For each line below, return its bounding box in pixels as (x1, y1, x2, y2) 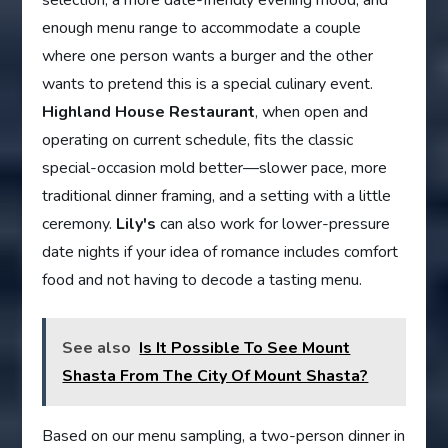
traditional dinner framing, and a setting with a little (42, 185, 392, 208)
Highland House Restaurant (42, 101, 256, 124)
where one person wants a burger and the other (42, 45, 374, 68)
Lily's (116, 213, 157, 236)
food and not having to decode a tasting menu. (42, 269, 363, 292)
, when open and (255, 101, 369, 124)
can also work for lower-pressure (156, 213, 391, 236)
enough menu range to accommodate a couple (42, 17, 362, 40)
